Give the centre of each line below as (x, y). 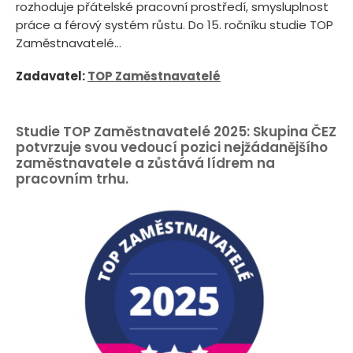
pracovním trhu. (72, 178)
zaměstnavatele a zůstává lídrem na (145, 163)
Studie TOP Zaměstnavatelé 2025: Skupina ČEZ (176, 131)
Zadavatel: (52, 76)
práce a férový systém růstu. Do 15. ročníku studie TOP (175, 25)
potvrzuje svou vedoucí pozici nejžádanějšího (172, 147)
